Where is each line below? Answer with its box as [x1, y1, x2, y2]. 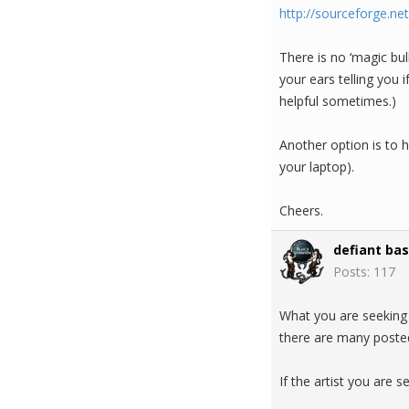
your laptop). [279, 158, 354, 175]
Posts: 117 [333, 263, 395, 280]
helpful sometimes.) [279, 92, 396, 110]
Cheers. [279, 202, 323, 219]
